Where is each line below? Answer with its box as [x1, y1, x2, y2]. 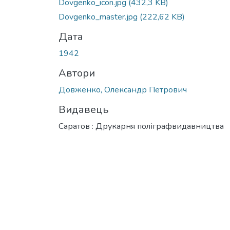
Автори [59, 66, 95, 80]
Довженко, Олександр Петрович [59, 84, 187, 95]
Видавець [59, 102, 108, 117]
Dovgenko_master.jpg [59, 11, 140, 23]
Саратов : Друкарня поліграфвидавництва [59, 120, 224, 132]
